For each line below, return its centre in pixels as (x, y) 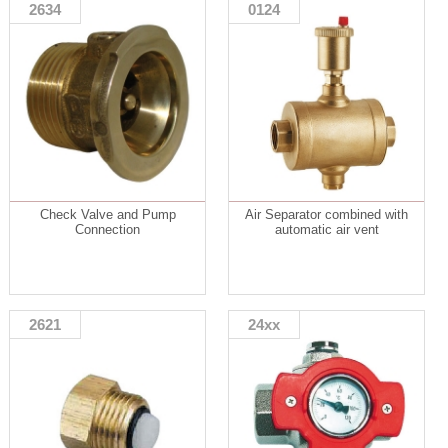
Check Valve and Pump (107, 215)
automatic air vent (326, 230)
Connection (107, 230)
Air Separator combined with (327, 215)
